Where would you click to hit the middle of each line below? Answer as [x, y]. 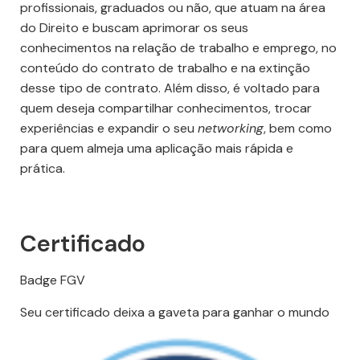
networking [231, 129]
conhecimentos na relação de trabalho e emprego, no [178, 48]
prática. [43, 169]
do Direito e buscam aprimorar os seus [134, 28]
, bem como [298, 129]
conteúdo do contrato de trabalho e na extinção [165, 68]
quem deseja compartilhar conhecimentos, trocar [166, 108]
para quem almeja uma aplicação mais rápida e [157, 149]
